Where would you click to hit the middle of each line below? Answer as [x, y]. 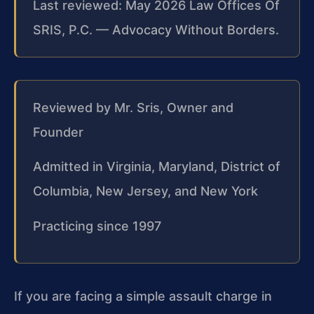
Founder [58, 132]
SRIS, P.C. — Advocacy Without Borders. [156, 29]
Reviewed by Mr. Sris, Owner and [133, 107]
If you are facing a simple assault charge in [143, 296]
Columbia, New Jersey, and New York [145, 191]
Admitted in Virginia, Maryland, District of [157, 167]
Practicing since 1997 [97, 226]
